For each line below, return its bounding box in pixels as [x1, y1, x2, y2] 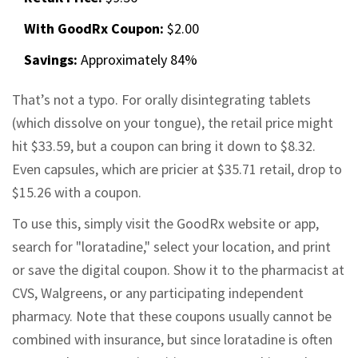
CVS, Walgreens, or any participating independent [12, 284, 304, 303]
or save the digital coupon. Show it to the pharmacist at [12, 261, 344, 280]
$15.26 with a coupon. [12, 183, 141, 202]
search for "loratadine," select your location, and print [12, 237, 331, 257]
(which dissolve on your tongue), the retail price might [12, 113, 333, 133]
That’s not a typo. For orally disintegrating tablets [12, 90, 311, 109]
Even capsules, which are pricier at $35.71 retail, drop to [12, 160, 342, 179]
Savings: [24, 50, 78, 70]
